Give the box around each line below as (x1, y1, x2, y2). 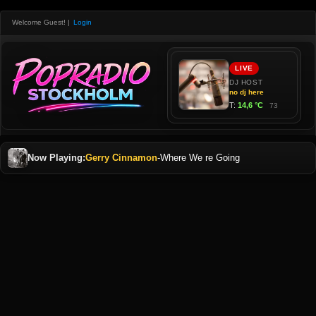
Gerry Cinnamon (85, 152, 157, 163)
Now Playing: (28, 152, 85, 163)
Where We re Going (160, 152, 240, 163)
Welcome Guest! (12, 18, 66, 26)
